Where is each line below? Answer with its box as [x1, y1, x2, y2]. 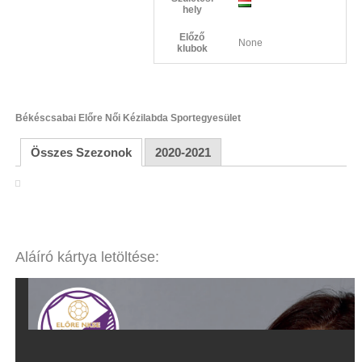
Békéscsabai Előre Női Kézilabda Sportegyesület [15, 112, 241, 124]
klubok [176, 42, 208, 54]
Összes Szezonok [30, 145, 132, 159]
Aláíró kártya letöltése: [15, 248, 159, 265]
